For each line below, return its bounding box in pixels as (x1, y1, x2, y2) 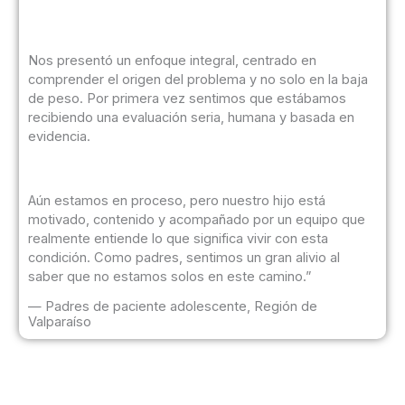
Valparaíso (27, 314, 91, 331)
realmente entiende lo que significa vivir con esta (27, 230, 328, 247)
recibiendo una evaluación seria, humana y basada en (27, 108, 354, 126)
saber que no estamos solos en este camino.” (27, 268, 311, 285)
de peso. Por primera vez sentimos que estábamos (27, 89, 346, 107)
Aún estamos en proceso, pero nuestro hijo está (27, 192, 325, 209)
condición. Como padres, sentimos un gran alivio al (27, 249, 340, 266)
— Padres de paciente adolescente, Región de (27, 298, 317, 316)
